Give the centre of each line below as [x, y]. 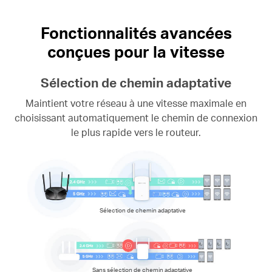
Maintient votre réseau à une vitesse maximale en [136, 103]
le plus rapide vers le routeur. [136, 132]
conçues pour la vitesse [136, 52]
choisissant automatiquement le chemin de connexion [136, 117]
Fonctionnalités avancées [136, 33]
